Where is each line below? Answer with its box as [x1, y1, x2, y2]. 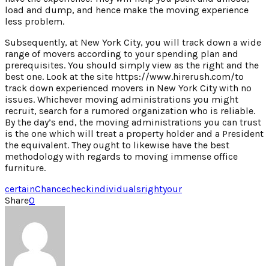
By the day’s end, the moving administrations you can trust [5, 116, 261, 128]
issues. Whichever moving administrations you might [5, 94, 238, 106]
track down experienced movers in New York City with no [5, 82, 252, 94]
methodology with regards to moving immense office [5, 151, 238, 163]
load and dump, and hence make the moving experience [5, 4, 249, 16]
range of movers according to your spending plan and [5, 48, 238, 60]
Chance [35, 183, 66, 195]
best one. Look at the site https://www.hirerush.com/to [5, 71, 244, 83]
